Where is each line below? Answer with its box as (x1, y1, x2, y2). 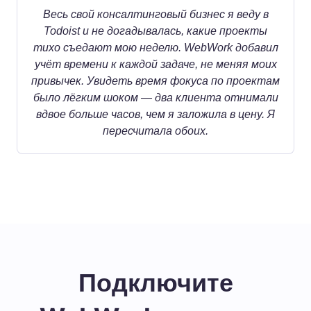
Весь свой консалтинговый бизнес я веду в (42, 8, 269, 20)
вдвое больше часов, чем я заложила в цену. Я (36, 108, 275, 120)
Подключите (78, 267, 233, 298)
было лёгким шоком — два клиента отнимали (33, 91, 278, 103)
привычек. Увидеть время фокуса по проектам (31, 74, 280, 87)
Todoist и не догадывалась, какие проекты (44, 24, 267, 37)
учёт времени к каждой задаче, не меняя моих (34, 58, 277, 70)
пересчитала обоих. (103, 124, 208, 137)
